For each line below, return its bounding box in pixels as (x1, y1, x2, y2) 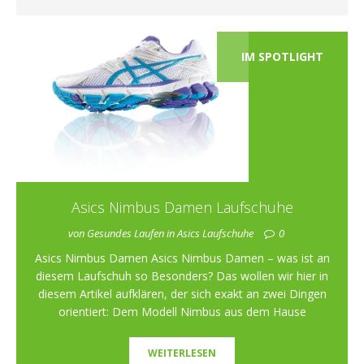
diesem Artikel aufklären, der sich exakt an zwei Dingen (37, 286, 327, 302)
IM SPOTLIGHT (241, 49, 323, 65)
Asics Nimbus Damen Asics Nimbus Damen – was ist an (34, 250, 330, 266)
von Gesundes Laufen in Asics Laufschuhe (67, 226, 256, 241)
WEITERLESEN (148, 346, 216, 361)
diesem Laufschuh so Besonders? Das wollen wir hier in (36, 268, 328, 284)
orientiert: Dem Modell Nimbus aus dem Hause (58, 304, 306, 320)
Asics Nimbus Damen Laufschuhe (71, 197, 293, 218)
